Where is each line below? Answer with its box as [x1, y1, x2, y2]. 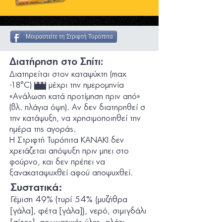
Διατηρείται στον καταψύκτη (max [9, 70, 126, 78]
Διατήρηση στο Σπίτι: [9, 57, 103, 67]
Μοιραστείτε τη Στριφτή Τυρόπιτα [26, 33, 113, 40]
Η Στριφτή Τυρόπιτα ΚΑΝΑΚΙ [9, 136, 111, 144]
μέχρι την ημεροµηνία [46, 81, 124, 89]
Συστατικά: [10, 183, 62, 193]
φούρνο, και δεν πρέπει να [9, 158, 105, 166]
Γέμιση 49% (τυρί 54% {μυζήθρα [10, 195, 127, 204]
